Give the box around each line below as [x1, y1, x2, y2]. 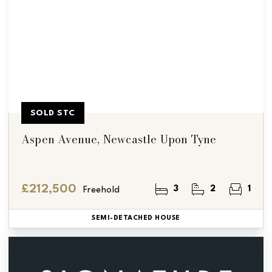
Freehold [83, 186, 120, 195]
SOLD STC [30, 109, 75, 117]
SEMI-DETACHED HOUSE [92, 215, 180, 222]
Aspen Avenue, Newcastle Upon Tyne [21, 131, 217, 148]
